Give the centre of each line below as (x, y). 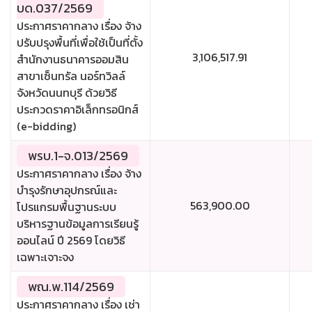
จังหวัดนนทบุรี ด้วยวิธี (67, 93)
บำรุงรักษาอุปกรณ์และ (67, 190)
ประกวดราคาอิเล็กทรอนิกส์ (78, 110)
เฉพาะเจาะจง (45, 257)
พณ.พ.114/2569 (71, 287)
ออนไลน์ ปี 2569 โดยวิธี (71, 241)
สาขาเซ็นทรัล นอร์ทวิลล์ (71, 76)
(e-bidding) (46, 126)
